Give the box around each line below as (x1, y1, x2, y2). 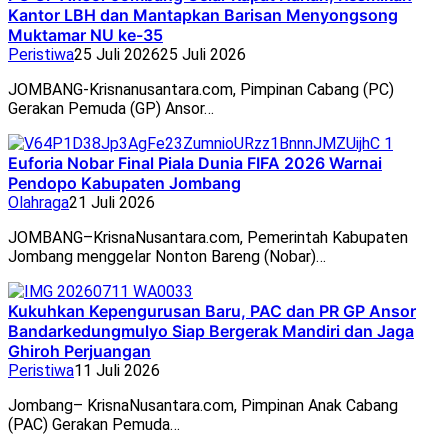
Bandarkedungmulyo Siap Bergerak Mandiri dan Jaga (8, 321, 414, 342)
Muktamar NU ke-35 (8, 25, 163, 46)
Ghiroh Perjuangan (8, 341, 151, 362)
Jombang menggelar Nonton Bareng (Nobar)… (8, 247, 326, 267)
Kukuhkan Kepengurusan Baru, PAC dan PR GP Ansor (8, 301, 416, 322)
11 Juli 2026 (74, 361, 160, 381)
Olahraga (8, 193, 69, 213)
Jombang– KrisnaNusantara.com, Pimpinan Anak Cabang (8, 396, 398, 416)
